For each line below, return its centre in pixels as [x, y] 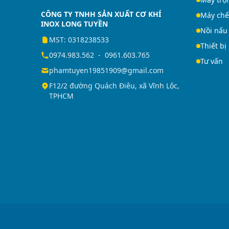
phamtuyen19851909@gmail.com [106, 70]
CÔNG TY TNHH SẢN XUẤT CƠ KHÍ [101, 14]
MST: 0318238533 [79, 40]
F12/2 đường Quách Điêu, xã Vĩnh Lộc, [114, 86]
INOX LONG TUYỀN [74, 24]
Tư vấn [212, 61]
